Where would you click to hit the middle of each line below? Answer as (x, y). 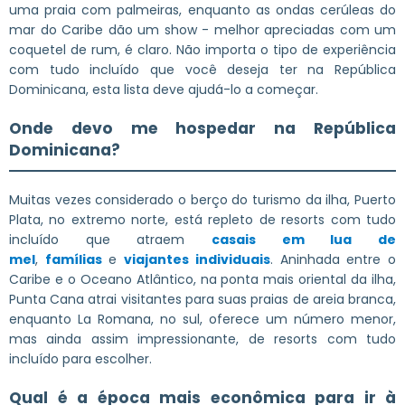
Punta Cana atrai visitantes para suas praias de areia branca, (202, 299)
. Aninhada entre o (333, 259)
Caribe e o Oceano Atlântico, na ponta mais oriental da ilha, (202, 279)
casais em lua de (304, 239)
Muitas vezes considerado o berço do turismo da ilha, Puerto (202, 199)
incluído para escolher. (80, 358)
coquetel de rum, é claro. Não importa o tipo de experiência (202, 49)
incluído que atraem (110, 239)
